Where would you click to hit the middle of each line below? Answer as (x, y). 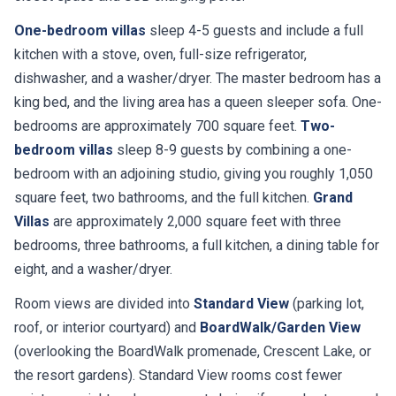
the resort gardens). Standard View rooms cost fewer (178, 376)
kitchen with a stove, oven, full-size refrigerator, (160, 55)
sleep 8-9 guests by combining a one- (232, 150)
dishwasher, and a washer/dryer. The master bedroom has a (198, 79)
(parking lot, (327, 304)
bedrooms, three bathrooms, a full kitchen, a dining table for (197, 246)
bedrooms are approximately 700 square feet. (157, 126)
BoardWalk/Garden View (280, 328)
